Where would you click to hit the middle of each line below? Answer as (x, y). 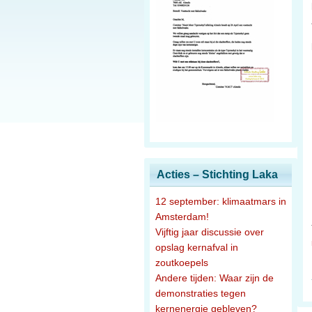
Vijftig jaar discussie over (210, 232)
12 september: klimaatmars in (221, 201)
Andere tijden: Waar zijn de (214, 278)
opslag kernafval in (197, 247)
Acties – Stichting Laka (217, 174)
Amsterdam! (182, 217)
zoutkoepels (182, 263)
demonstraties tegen (201, 293)
